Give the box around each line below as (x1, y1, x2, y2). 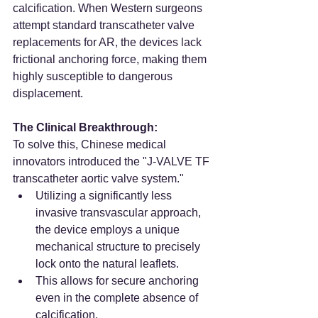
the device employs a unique (35, 223, 182, 236)
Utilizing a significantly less (35, 189, 175, 202)
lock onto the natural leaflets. (35, 257, 179, 270)
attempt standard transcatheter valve (13, 18, 197, 31)
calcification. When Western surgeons (13, 1, 205, 14)
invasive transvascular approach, (35, 206, 204, 219)
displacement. (13, 87, 83, 99)
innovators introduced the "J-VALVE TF (13, 155, 212, 168)
